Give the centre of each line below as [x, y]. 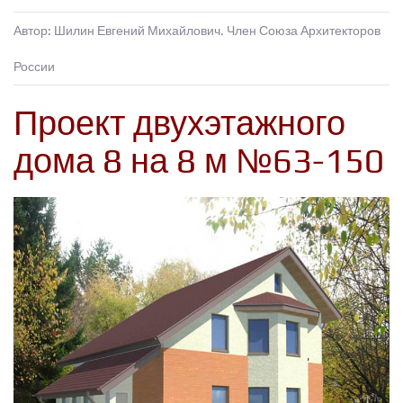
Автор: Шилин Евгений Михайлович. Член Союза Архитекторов [197, 31]
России [34, 67]
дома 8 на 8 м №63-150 [199, 161]
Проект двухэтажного [179, 123]
